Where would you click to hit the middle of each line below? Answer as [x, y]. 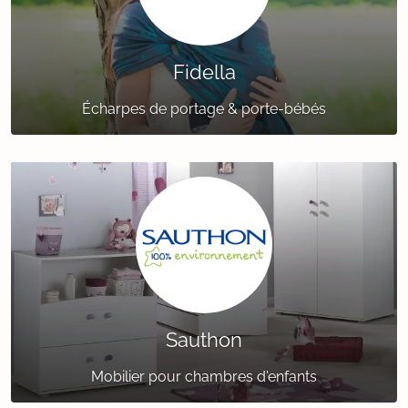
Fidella [204, 72]
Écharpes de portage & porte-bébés [204, 109]
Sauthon [204, 340]
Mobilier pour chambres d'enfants [204, 377]
